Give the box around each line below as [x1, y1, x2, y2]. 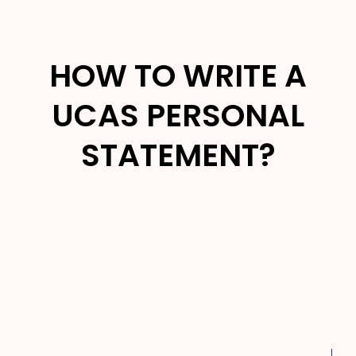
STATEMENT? [80, 133, 276, 177]
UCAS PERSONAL [52, 93, 304, 137]
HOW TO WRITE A [49, 53, 307, 98]
